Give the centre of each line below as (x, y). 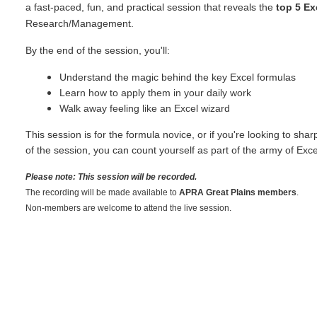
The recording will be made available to (102, 192)
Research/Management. (80, 23)
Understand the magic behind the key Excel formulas (178, 77)
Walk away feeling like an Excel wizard (145, 108)
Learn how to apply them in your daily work (155, 92)
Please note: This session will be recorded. (111, 177)
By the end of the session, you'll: (99, 50)
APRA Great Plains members (238, 192)
